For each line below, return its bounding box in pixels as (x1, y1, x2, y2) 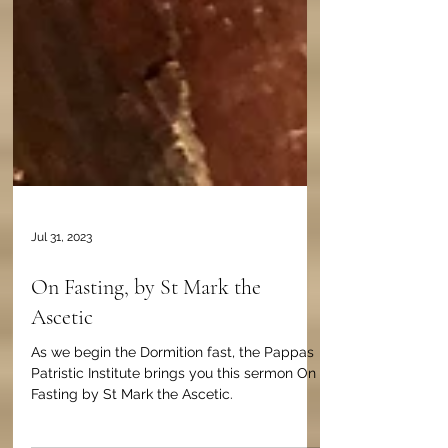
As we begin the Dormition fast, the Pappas (31, 424, 314, 440)
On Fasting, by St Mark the (31, 354, 261, 380)
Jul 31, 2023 (31, 310, 92, 324)
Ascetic (31, 384, 93, 410)
